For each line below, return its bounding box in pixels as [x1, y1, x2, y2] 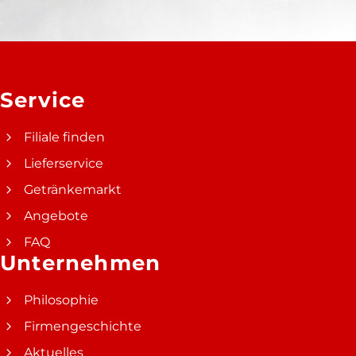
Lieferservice [24, 155, 103, 171]
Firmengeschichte [24, 318, 141, 334]
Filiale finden [24, 129, 105, 145]
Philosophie [24, 292, 99, 308]
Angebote [24, 207, 88, 223]
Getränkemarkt [24, 181, 122, 197]
